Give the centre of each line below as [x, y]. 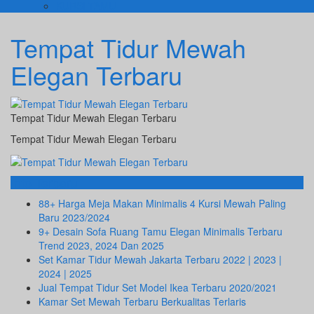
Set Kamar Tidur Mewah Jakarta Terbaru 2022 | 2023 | [160, 259]
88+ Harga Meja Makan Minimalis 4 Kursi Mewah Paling [162, 203]
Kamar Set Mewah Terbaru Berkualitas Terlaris [142, 301]
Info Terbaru [44, 182]
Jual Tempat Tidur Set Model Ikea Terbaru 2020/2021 [158, 287]
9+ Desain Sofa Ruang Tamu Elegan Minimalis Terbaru [161, 231]
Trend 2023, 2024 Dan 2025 [101, 245]
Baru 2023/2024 [74, 217]
